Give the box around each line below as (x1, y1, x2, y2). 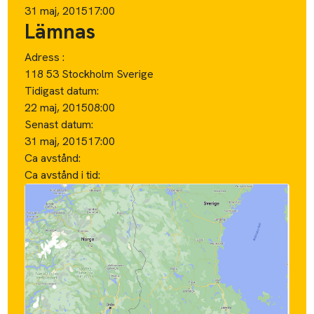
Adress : (25, 49, 65, 64)
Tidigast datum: (25, 83, 100, 98)
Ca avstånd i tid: (25, 167, 104, 182)
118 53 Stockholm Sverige (25, 66, 154, 81)
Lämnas (25, 18, 96, 45)
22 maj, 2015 (25, 100, 88, 115)
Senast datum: (25, 116, 94, 132)
